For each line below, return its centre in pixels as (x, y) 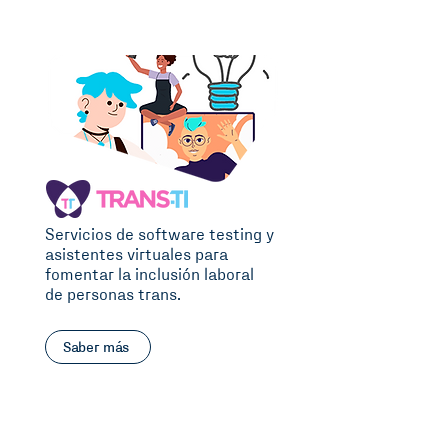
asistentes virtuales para (136, 255)
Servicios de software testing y (159, 235)
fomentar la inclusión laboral (149, 275)
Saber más (96, 347)
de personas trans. (113, 295)
